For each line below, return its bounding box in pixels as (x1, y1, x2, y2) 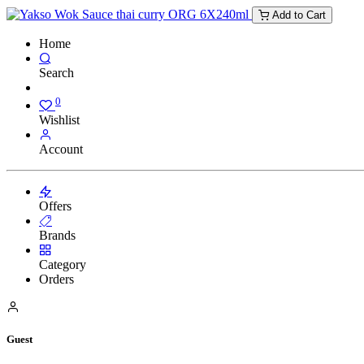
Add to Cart (269, 9, 326, 21)
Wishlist (39, 113, 80, 128)
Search (39, 66, 74, 80)
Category (39, 258, 86, 272)
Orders (39, 272, 74, 287)
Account (39, 142, 83, 157)
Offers (39, 199, 71, 214)
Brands (39, 228, 76, 243)
